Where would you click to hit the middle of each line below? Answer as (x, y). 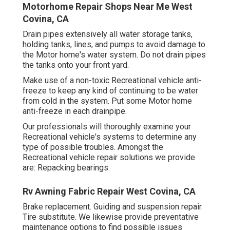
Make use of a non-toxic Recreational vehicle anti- (112, 81)
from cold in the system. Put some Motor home (107, 101)
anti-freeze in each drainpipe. (75, 111)
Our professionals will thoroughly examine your (107, 127)
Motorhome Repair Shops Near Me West (108, 7)
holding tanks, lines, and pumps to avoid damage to (114, 45)
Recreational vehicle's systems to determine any (110, 137)
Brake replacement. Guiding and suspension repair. (113, 207)
